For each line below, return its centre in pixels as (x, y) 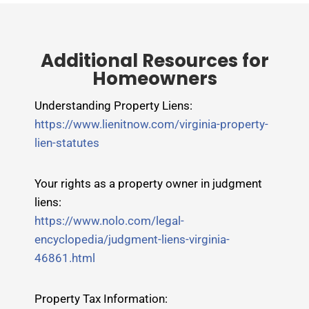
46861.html (65, 258)
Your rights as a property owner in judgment (148, 184)
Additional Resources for (154, 61)
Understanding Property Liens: (113, 106)
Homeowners (154, 79)
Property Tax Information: (101, 299)
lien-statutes (67, 143)
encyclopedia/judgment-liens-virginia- (132, 240)
